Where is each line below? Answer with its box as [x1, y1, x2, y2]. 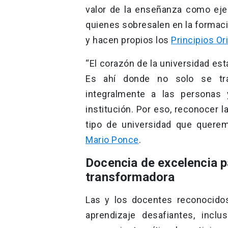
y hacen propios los [85, 34, 171, 45]
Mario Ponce [85, 134, 139, 145]
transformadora [85, 169, 175, 184]
